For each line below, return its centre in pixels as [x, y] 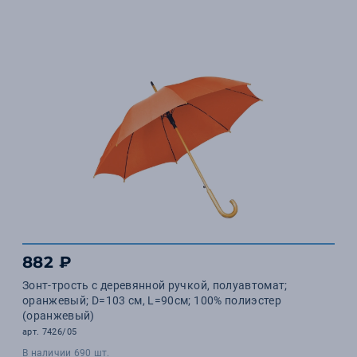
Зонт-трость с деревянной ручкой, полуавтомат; [155, 285]
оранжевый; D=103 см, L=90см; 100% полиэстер [152, 300]
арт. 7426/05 [50, 332]
